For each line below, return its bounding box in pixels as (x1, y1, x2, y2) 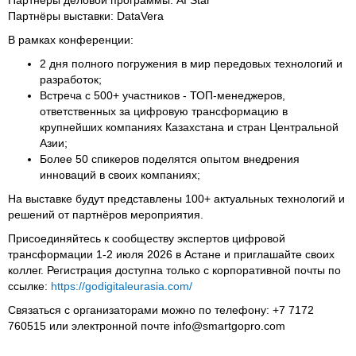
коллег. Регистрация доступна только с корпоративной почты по (8, 263, 341, 277)
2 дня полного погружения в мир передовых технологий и (40, 56, 342, 70)
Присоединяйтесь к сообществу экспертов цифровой (8, 231, 285, 245)
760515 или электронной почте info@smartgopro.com (8, 319, 288, 332)
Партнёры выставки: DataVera (8, 9, 164, 22)
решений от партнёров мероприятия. (8, 207, 203, 221)
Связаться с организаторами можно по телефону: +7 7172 (8, 303, 314, 316)
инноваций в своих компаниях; (40, 168, 200, 181)
